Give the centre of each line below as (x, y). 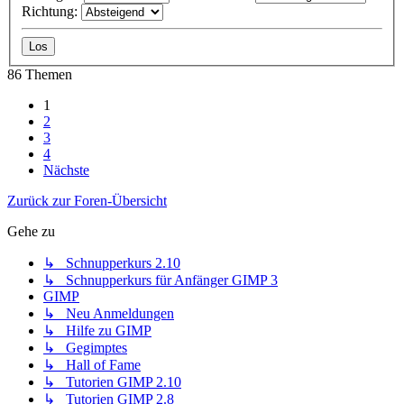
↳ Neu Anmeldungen (109, 314)
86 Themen (40, 75)
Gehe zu (31, 232)
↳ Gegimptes (85, 348)
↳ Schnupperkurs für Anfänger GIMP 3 (161, 280)
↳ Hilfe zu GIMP (97, 331)
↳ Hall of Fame (92, 365)
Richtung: (51, 12)
